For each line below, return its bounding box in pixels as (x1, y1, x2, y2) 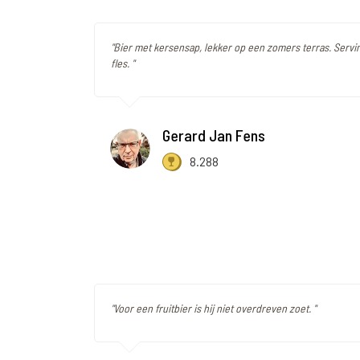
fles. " (111, 56, 134, 71)
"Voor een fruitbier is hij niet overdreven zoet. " (111, 301, 316, 316)
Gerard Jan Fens (162, 125, 265, 145)
